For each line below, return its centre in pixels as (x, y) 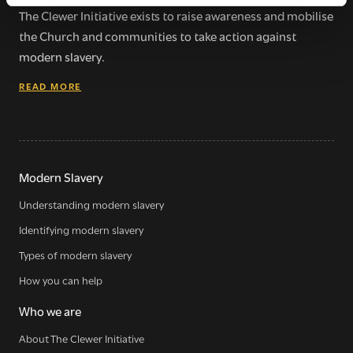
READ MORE (50, 86)
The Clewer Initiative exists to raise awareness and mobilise (176, 15)
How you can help (61, 280)
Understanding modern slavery (91, 204)
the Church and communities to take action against (158, 36)
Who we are (50, 311)
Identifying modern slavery (81, 230)
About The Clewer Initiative (82, 338)
